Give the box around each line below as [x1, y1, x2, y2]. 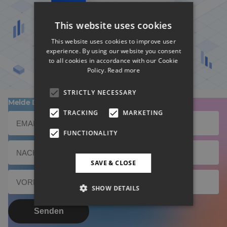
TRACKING [63, 108, 99, 117]
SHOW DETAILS [91, 183, 140, 193]
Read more [107, 65, 140, 74]
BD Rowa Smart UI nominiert [59, 28, 168, 37]
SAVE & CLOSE [91, 158, 136, 167]
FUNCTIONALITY [63, 128, 118, 137]
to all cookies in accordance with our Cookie [49, 56, 178, 65]
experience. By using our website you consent [46, 46, 181, 55]
